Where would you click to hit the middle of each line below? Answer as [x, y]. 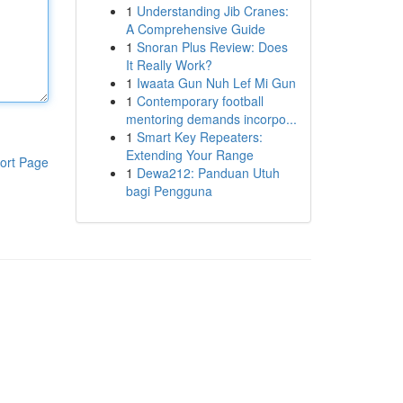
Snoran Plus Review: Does [212, 47]
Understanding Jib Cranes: [212, 11]
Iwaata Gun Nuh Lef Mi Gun [216, 83]
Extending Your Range [189, 155]
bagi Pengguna [169, 191]
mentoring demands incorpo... [211, 119]
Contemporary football [200, 101]
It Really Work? [169, 65]
